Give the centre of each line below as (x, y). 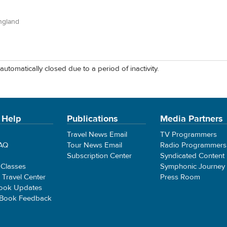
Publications (93, 119)
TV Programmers (188, 134)
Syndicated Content (192, 156)
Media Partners (191, 119)
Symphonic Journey (192, 166)
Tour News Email (95, 145)
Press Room (180, 177)
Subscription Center (100, 156)
